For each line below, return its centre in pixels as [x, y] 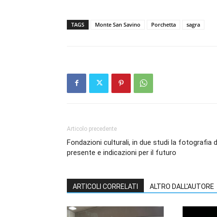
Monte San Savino [118, 24]
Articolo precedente [92, 129]
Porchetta [163, 24]
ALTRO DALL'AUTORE [182, 186]
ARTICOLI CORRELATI [105, 186]
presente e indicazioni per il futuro [122, 152]
